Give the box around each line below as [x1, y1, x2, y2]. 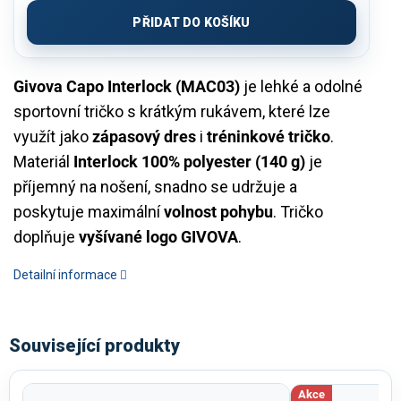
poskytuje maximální [13, 201, 164, 221]
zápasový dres [92, 126, 196, 146]
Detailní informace [13, 267, 117, 282]
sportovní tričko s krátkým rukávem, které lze [13, 101, 330, 121]
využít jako [13, 126, 92, 146]
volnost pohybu [164, 201, 273, 221]
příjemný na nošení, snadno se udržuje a [13, 176, 297, 196]
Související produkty [9, 334, 180, 356]
